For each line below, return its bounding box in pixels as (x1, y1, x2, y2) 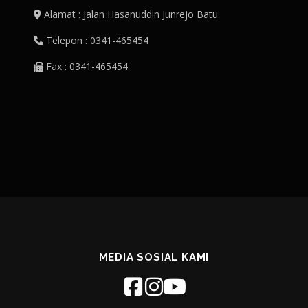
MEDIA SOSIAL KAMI (98, 250, 210, 263)
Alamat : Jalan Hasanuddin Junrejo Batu (41, 7, 218, 21)
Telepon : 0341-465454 (43, 33, 148, 47)
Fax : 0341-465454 (43, 59, 128, 73)
